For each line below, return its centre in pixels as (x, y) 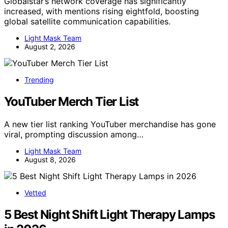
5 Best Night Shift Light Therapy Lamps (109, 215)
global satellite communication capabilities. (87, 22)
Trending (39, 80)
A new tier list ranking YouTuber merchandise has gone (110, 124)
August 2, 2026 (50, 47)
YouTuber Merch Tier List (72, 102)
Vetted (35, 193)
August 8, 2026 (50, 160)
